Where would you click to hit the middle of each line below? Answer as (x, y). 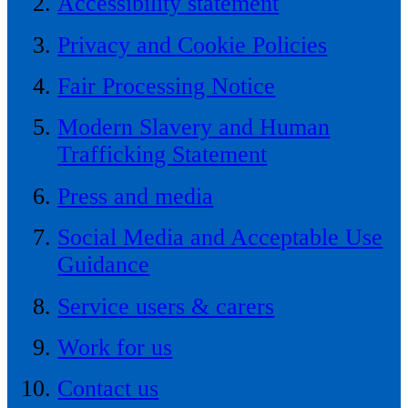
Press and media (136, 196)
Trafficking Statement (163, 155)
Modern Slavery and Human (194, 127)
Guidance (104, 265)
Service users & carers (166, 306)
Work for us (115, 347)
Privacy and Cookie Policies (193, 45)
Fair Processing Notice (167, 87)
